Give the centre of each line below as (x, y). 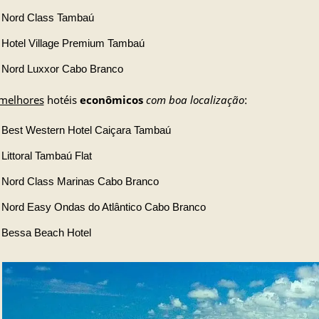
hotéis (62, 100)
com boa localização (195, 100)
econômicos (111, 100)
